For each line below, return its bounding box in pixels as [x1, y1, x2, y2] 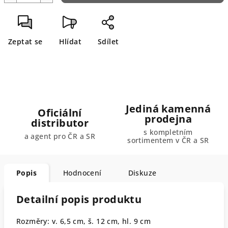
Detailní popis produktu [16, 192, 142, 206]
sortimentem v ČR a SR [127, 135, 209, 145]
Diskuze [128, 168, 157, 178]
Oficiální [38, 106, 82, 120]
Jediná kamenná [125, 102, 211, 116]
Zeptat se [8, 37, 43, 46]
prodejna [144, 112, 192, 126]
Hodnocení [63, 168, 102, 178]
